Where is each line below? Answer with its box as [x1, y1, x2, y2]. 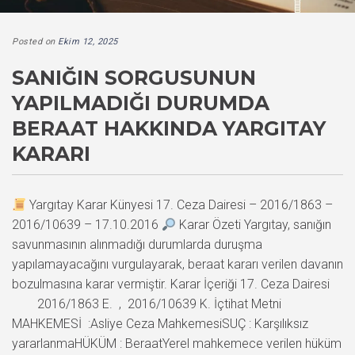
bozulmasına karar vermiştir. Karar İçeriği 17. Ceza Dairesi [12, 276, 330, 292]
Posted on [12, 36, 58, 47]
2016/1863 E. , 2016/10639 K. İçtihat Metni [12, 296, 281, 311]
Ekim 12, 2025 [58, 36, 118, 47]
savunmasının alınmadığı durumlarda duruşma [12, 236, 262, 252]
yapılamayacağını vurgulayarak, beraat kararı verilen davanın [12, 256, 343, 272]
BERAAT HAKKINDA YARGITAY [12, 116, 326, 140]
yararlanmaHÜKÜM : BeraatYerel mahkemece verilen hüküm [12, 335, 342, 351]
